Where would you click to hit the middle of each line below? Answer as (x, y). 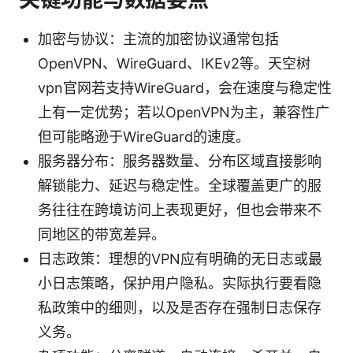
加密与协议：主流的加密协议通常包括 (158, 39)
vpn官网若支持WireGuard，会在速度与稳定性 (185, 87)
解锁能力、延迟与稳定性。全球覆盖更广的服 (180, 185)
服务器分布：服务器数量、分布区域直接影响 (180, 161)
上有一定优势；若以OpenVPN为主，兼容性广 (184, 112)
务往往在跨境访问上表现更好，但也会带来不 (180, 210)
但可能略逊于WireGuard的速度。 (144, 136)
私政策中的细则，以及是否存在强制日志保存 (180, 307)
